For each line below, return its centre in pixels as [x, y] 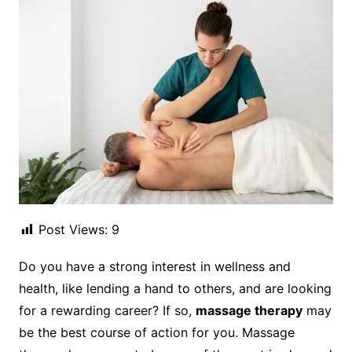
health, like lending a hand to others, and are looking [175, 289]
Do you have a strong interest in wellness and [154, 267]
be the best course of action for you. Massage [156, 333]
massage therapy [249, 311]
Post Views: [73, 230]
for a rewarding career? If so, [107, 311]
